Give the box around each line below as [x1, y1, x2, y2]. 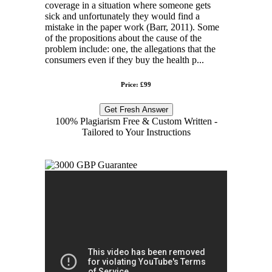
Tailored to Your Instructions [81, 126, 191, 137]
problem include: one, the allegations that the [45, 43, 216, 54]
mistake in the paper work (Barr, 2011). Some [45, 21, 219, 32]
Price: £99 [121, 80, 151, 88]
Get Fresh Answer [104, 104, 168, 114]
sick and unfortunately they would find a [45, 10, 200, 21]
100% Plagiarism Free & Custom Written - [55, 115, 217, 126]
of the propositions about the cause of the [45, 32, 202, 43]
